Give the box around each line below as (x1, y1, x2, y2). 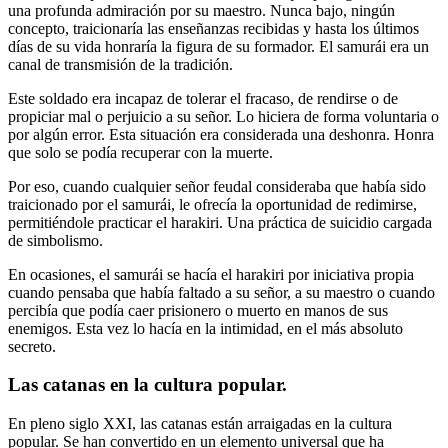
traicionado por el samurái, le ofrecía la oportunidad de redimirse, (8, 195, 417, 213)
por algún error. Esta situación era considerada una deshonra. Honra (8, 125, 434, 143)
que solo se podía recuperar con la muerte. (8, 143, 273, 161)
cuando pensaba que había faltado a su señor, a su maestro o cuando (8, 283, 435, 301)
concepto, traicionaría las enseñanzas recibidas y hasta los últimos (8, 19, 419, 37)
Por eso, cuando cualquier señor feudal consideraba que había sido (8, 177, 426, 195)
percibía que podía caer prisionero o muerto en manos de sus (8, 301, 388, 319)
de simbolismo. (8, 231, 103, 249)
